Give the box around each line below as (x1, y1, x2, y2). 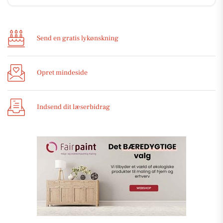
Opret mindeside (37, 68, 88, 77)
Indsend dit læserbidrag (37, 103, 110, 111)
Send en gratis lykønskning (37, 34, 118, 43)
